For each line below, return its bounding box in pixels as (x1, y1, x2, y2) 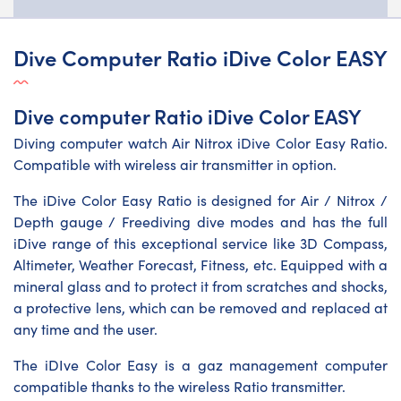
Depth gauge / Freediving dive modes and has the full (13, 211, 388, 231)
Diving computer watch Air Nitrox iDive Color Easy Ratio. (13, 132, 388, 152)
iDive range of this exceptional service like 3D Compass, (13, 233, 388, 252)
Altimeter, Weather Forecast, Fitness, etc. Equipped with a (13, 254, 388, 274)
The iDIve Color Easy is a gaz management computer (13, 354, 388, 374)
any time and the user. (13, 319, 158, 338)
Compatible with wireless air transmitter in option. (13, 154, 337, 174)
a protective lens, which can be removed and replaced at (13, 297, 388, 317)
